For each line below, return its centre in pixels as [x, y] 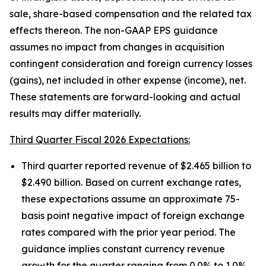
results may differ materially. [75, 113]
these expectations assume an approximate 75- [131, 199]
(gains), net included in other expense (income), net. [128, 80]
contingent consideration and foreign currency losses [131, 64]
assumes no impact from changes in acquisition [117, 47]
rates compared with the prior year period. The [129, 232]
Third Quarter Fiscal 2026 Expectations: [100, 140]
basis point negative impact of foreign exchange [133, 216]
